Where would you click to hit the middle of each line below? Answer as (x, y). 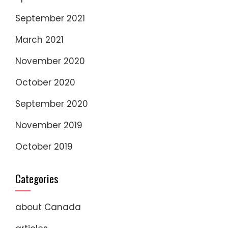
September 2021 (50, 19)
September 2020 (52, 104)
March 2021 (39, 40)
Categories (37, 179)
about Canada (48, 207)
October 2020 (45, 83)
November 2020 (50, 61)
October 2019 (44, 147)
